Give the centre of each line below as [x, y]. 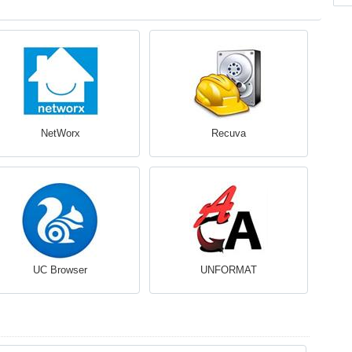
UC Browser [60, 270]
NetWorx [60, 133]
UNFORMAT [228, 270]
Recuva [228, 133]
